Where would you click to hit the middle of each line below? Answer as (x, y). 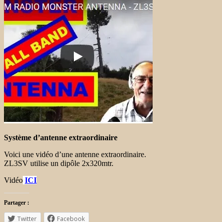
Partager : (17, 202)
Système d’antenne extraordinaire (61, 137)
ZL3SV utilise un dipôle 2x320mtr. (59, 163)
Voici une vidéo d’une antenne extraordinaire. (75, 154)
